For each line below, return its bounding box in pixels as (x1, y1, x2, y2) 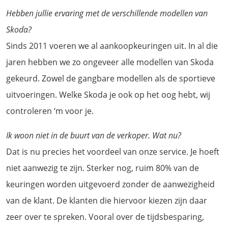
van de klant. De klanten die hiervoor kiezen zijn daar (6, 194, 207, 206)
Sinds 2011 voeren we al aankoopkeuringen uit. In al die (6, 40, 218, 51)
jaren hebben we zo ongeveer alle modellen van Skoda (6, 56, 214, 68)
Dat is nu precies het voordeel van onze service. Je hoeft (6, 146, 219, 157)
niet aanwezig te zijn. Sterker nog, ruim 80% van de (6, 162, 199, 174)
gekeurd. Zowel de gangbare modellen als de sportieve (6, 72, 215, 84)
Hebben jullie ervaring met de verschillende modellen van (6, 7, 208, 19)
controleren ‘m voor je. (6, 105, 94, 117)
